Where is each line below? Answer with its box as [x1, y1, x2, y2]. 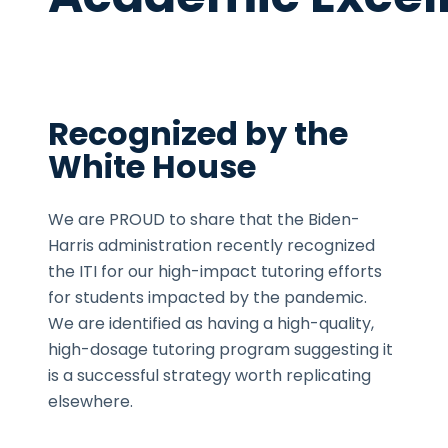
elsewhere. [48, 389, 133, 413]
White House [48, 143, 256, 189]
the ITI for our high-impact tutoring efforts [48, 259, 382, 283]
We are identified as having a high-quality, [48, 311, 374, 335]
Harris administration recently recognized [48, 233, 375, 257]
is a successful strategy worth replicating [48, 363, 371, 387]
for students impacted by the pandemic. [48, 285, 367, 309]
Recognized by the [48, 110, 348, 156]
